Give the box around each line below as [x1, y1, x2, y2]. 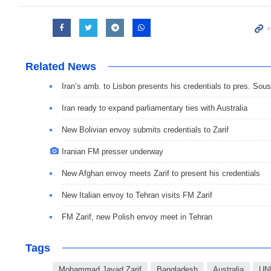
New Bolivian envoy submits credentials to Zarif [62, 125, 229, 134]
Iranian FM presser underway [62, 146, 163, 156]
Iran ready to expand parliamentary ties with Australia [62, 103, 247, 113]
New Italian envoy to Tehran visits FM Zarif [62, 190, 212, 200]
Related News [25, 60, 96, 73]
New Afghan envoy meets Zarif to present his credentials [62, 168, 260, 178]
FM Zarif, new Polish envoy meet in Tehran [62, 212, 212, 221]
